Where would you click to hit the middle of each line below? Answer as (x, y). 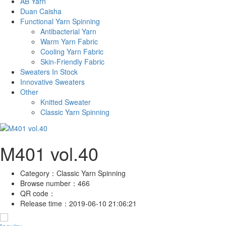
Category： (38, 173)
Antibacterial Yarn (68, 31)
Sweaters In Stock (49, 71)
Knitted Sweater (66, 102)
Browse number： (49, 183)
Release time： (45, 204)
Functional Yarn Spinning (60, 21)
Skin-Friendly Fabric (72, 61)
